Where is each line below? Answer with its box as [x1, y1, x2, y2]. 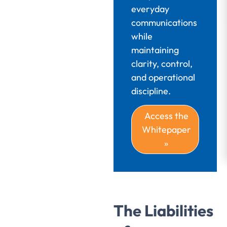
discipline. [131, 85, 171, 97]
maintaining [131, 44, 179, 56]
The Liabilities [113, 200, 213, 220]
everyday [131, 3, 169, 15]
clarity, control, [131, 58, 193, 70]
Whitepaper [141, 124, 191, 136]
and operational [131, 71, 195, 84]
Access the [144, 110, 188, 122]
